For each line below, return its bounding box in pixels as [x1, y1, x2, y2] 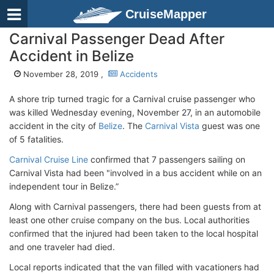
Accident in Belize [9, 47, 134, 65]
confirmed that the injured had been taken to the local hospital [9, 228, 258, 239]
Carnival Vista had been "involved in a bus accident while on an [9, 168, 262, 178]
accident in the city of [9, 120, 98, 131]
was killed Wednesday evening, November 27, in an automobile [9, 107, 261, 117]
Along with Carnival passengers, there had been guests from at [9, 201, 261, 212]
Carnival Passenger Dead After [9, 30, 224, 48]
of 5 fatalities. [9, 134, 64, 144]
